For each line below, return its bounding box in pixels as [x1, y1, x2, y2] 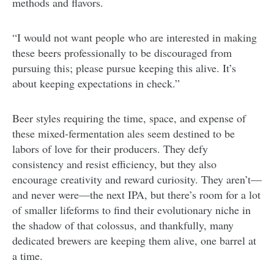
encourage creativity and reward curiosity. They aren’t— [12, 171, 262, 187]
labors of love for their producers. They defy [12, 141, 208, 156]
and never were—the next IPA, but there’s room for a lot [12, 187, 261, 202]
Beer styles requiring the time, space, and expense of [12, 110, 246, 125]
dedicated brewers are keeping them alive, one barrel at [12, 232, 256, 248]
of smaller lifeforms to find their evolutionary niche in [12, 202, 251, 217]
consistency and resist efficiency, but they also [12, 156, 217, 171]
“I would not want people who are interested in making [12, 29, 257, 45]
